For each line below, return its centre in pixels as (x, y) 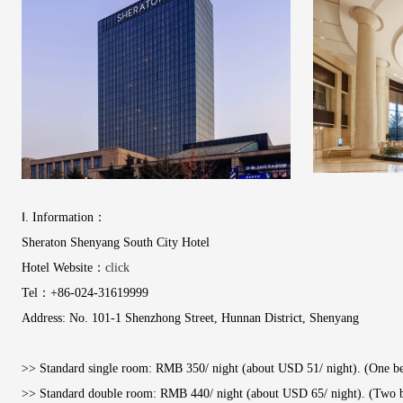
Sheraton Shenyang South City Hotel (116, 242)
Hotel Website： (63, 268)
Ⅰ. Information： (64, 217)
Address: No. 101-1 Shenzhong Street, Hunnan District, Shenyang (190, 318)
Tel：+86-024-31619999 (85, 293)
